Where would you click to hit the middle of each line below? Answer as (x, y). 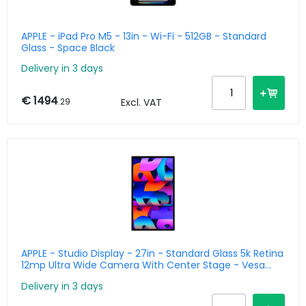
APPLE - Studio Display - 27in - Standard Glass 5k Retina (152, 254)
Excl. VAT (141, 103)
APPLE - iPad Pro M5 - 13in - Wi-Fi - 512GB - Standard (144, 36)
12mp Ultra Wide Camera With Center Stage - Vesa (143, 265)
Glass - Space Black (68, 47)
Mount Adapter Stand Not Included (104, 277)
